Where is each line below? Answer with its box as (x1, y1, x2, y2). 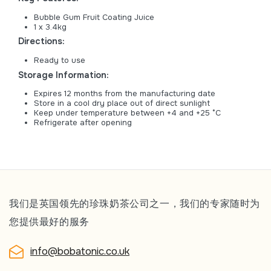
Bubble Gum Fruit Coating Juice (34, 11, 154, 22)
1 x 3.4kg (34, 21, 67, 32)
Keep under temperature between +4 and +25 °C (34, 107, 221, 118)
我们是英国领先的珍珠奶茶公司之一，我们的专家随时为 (9, 197, 261, 210)
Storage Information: (18, 69, 109, 80)
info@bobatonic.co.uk (30, 244, 129, 258)
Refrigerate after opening (34, 117, 132, 128)
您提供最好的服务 (9, 215, 90, 228)
